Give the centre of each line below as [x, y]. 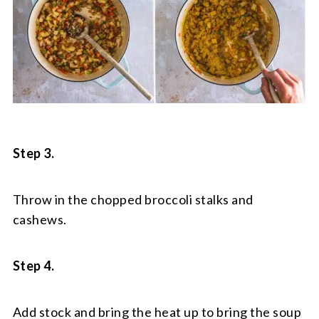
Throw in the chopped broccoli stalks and [133, 200]
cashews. [40, 220]
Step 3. [33, 153]
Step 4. [33, 266]
